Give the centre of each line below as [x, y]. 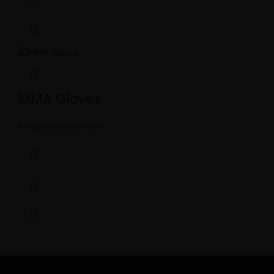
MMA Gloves [60, 98]
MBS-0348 [87, 126]
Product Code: [43, 126]
